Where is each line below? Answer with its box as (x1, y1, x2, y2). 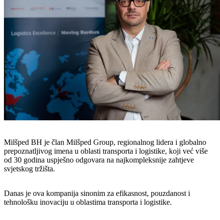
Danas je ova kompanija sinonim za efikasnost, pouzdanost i (4, 189, 190, 198)
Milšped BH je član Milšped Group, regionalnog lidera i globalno (4, 138, 206, 147)
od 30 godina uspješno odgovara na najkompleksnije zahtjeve (4, 156, 194, 165)
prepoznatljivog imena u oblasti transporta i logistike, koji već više (4, 147, 208, 156)
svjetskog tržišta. (4, 165, 55, 173)
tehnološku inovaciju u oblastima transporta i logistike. (4, 198, 172, 207)
